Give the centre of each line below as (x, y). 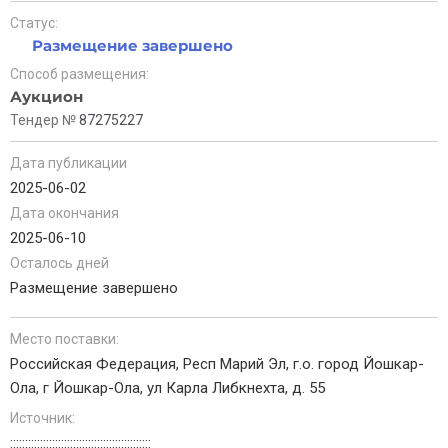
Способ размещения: (79, 74)
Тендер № (44, 120)
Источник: (42, 418)
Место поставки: (64, 339)
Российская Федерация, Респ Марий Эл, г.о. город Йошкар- (217, 364)
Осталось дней (59, 263)
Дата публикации (68, 163)
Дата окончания (64, 213)
